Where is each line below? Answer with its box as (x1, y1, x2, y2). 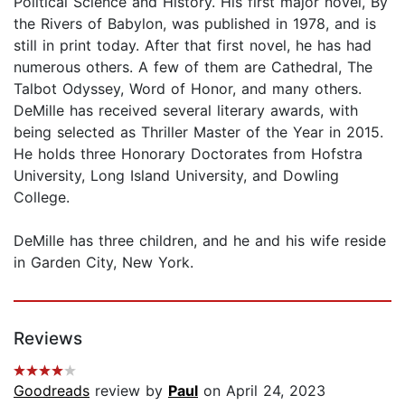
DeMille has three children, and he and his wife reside (14, 231, 386, 250)
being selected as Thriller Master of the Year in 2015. (14, 122, 383, 141)
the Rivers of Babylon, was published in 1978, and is (14, 14, 376, 33)
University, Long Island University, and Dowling (14, 165, 339, 184)
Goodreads (14, 381, 89, 400)
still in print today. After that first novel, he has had (14, 35, 372, 54)
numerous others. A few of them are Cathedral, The (14, 57, 372, 76)
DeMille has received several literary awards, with (14, 100, 358, 119)
